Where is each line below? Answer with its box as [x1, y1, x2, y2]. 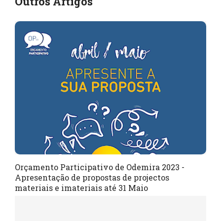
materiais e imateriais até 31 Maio [15, 182, 148, 193]
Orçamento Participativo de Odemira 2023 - [15, 161, 184, 172]
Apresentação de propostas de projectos [15, 172, 169, 183]
